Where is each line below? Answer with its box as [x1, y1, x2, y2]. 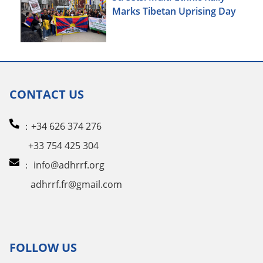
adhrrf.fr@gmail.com [31, 178, 122, 191]
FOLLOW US [9, 240, 77, 256]
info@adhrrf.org [33, 159, 104, 172]
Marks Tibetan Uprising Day [112, 5, 236, 18]
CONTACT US [9, 86, 84, 103]
